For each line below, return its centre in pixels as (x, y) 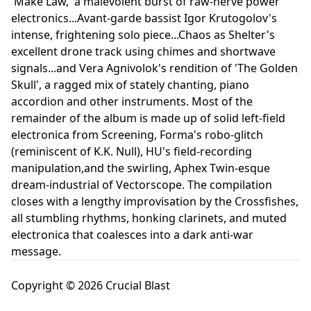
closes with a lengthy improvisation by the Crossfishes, (155, 201)
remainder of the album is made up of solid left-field (148, 118)
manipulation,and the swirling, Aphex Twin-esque (141, 168)
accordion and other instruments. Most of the (132, 101)
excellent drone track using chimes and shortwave (143, 51)
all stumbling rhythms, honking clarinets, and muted (149, 218)
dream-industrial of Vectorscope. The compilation (142, 184)
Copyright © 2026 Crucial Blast (91, 285)
